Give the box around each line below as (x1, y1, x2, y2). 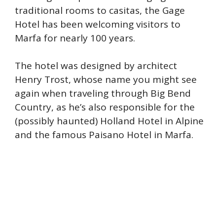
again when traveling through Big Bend (15, 87, 191, 100)
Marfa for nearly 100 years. (15, 31, 135, 44)
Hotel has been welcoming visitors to (15, 17, 181, 31)
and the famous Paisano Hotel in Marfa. (15, 128, 193, 142)
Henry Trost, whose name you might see (15, 73, 197, 86)
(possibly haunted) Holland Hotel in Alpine (15, 114, 204, 128)
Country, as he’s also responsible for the (15, 101, 195, 114)
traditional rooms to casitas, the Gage (15, 3, 185, 17)
